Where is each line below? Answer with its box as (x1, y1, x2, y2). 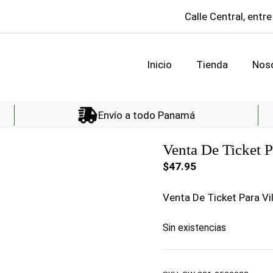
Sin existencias (163, 222, 227, 234)
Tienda (196, 58, 228, 71)
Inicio (147, 58, 172, 71)
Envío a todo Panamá (97, 108, 195, 121)
